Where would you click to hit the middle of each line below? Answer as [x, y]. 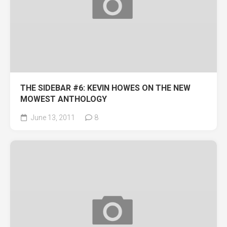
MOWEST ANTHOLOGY [64, 99]
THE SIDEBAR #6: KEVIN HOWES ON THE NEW [105, 88]
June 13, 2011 [52, 118]
